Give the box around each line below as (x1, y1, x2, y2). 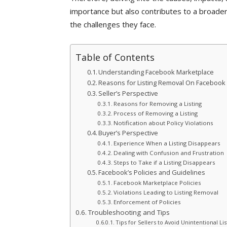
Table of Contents (75, 51, 155, 63)
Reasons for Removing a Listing (113, 100, 202, 107)
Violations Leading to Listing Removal (113, 188, 219, 196)
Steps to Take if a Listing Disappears (113, 159, 216, 166)
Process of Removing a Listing (113, 109, 198, 117)
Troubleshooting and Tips (88, 208, 170, 217)
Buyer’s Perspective (98, 128, 159, 137)
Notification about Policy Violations (113, 119, 214, 127)
